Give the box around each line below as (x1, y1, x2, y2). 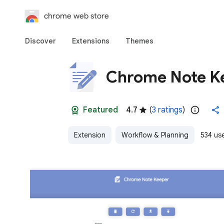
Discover (25, 36, 56, 45)
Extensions (72, 36, 109, 45)
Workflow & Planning (121, 130, 188, 139)
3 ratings (152, 105, 182, 115)
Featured (83, 105, 118, 115)
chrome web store (44, 11, 109, 20)
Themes (125, 36, 153, 45)
